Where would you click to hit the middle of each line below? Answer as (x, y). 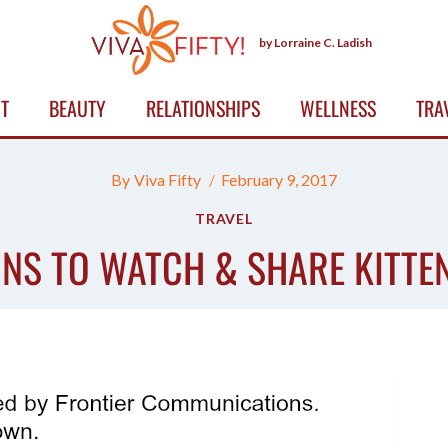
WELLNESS (337, 108)
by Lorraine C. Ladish (315, 42)
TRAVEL (224, 218)
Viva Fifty (167, 179)
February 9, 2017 (278, 179)
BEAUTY (77, 108)
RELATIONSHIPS (202, 108)
